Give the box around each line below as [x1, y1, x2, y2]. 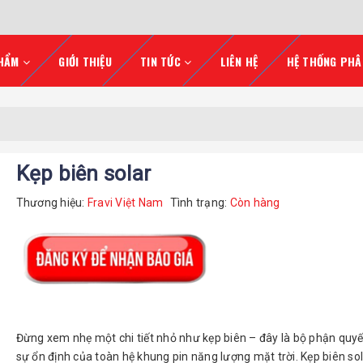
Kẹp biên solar [15, 161, 152, 186]
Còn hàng [227, 196, 280, 209]
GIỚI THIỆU [58, 53, 112, 70]
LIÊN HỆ [220, 53, 258, 70]
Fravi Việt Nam [84, 196, 164, 209]
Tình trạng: [169, 196, 228, 209]
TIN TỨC [140, 53, 181, 70]
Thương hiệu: [15, 196, 85, 209]
